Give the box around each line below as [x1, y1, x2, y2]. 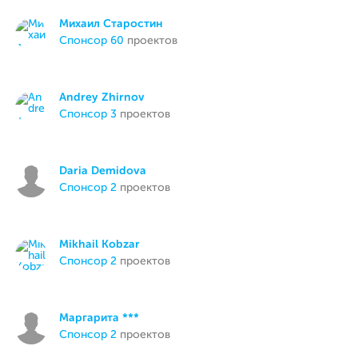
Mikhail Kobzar [59, 239, 141, 250]
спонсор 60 [67, 35, 125, 46]
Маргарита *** [59, 312, 140, 324]
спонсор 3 [67, 109, 117, 120]
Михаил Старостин [59, 18, 164, 30]
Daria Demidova [59, 165, 147, 177]
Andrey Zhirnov [59, 92, 145, 103]
